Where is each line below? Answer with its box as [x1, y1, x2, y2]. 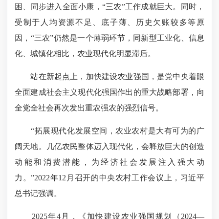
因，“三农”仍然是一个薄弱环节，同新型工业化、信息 [15, 34, 204, 42]
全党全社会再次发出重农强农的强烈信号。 [15, 104, 163, 112]
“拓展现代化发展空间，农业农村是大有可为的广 [15, 127, 204, 135]
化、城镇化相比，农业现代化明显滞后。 [15, 49, 155, 58]
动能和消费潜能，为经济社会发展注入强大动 [15, 158, 204, 166]
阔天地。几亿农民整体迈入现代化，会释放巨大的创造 [15, 142, 204, 151]
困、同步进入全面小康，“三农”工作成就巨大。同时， [15, 2, 204, 11]
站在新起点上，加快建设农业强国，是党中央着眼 [15, 72, 204, 81]
